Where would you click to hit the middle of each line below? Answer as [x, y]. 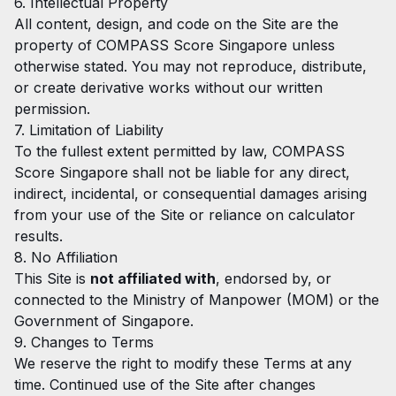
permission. [52, 109]
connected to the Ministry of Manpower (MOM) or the [197, 300]
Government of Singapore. [104, 321]
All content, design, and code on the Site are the [176, 24]
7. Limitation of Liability [89, 130]
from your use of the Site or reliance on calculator [185, 215]
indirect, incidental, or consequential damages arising [190, 194]
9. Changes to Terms [84, 342]
